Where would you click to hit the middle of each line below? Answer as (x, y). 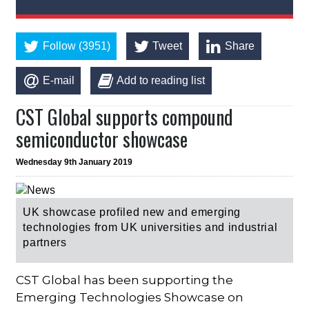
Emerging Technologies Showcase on (130, 298)
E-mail (58, 80)
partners (45, 243)
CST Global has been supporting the (125, 280)
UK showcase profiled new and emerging (132, 212)
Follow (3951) (76, 46)
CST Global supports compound (125, 117)
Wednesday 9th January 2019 (74, 162)
